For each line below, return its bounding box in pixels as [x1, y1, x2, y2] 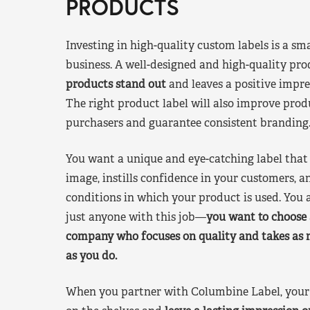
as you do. [66, 248, 117, 264]
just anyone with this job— [66, 210, 206, 225]
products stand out [66, 77, 166, 92]
